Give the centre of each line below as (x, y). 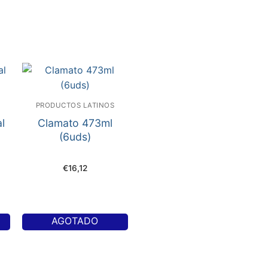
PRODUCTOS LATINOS (75, 106)
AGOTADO (75, 221)
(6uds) (75, 137)
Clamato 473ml (75, 123)
